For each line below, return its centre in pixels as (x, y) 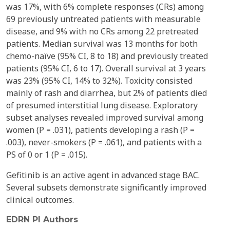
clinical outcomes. (40, 200)
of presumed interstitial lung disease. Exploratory (102, 105)
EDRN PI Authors (42, 219)
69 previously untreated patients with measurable (103, 19)
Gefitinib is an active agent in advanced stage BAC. (103, 175)
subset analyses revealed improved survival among (105, 118)
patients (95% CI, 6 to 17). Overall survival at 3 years (106, 68)
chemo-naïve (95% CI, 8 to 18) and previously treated (107, 56)
